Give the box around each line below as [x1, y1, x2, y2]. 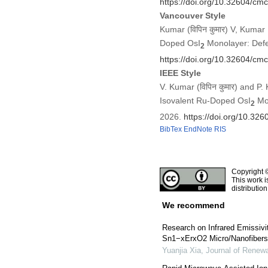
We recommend [162, 200, 225, 211]
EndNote [183, 125, 212, 134]
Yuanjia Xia [162, 246, 201, 255]
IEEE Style [159, 68, 201, 78]
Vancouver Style [159, 11, 226, 21]
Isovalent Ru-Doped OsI [159, 96, 251, 106]
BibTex [159, 125, 182, 134]
